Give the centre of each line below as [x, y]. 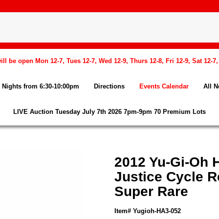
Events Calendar [164, 86]
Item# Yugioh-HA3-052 [148, 211]
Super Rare [151, 191]
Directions [109, 86]
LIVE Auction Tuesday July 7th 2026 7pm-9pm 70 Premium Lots [109, 112]
